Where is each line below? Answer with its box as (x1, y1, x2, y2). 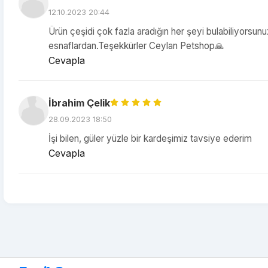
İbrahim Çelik (48, 97, 110, 109)
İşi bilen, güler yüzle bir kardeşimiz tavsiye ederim (48, 133, 252, 144)
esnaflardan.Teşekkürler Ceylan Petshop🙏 (48, 40, 224, 51)
